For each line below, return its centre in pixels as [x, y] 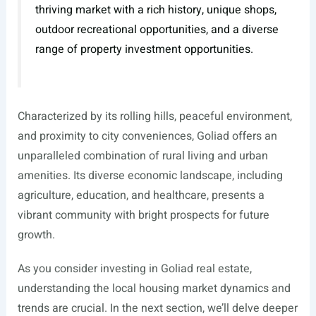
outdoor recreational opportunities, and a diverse [157, 30]
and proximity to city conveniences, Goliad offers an [147, 136]
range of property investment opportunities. [144, 50]
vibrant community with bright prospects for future [143, 215]
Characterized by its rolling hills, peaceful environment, [154, 116]
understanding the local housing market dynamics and [154, 288]
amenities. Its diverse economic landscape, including [150, 175]
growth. [36, 235]
